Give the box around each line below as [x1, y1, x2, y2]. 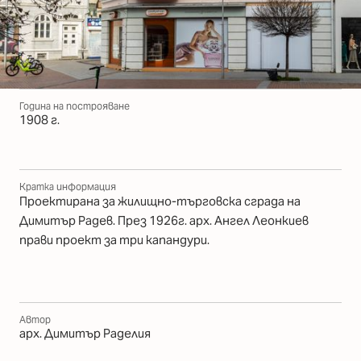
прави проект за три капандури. [19, 232, 210, 248]
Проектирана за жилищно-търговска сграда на [19, 193, 301, 210]
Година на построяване [19, 100, 130, 113]
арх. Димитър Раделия [19, 326, 151, 342]
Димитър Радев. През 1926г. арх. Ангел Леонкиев [19, 213, 309, 229]
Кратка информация [19, 180, 116, 193]
